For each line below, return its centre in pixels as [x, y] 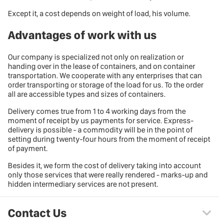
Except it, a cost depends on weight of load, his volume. [99, 13]
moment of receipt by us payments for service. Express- [101, 120]
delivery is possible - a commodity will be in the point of [100, 130]
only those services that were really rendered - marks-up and [108, 175]
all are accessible [37, 94]
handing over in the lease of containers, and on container [101, 66]
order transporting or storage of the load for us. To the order [106, 85]
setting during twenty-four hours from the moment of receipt [109, 139]
